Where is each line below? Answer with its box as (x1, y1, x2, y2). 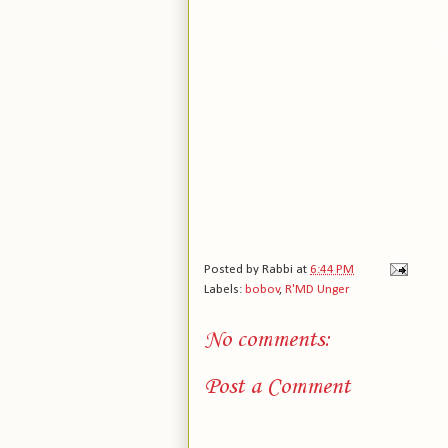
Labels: (204, 282, 245, 296)
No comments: (204, 325, 331, 354)
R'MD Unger (285, 282, 349, 296)
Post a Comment (204, 373, 350, 401)
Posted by (204, 262, 262, 276)
